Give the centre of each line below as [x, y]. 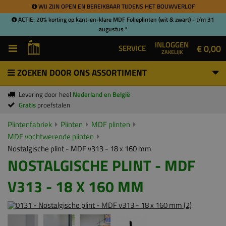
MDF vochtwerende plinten [51, 136]
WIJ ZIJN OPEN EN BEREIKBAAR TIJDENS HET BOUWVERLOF [116, 6]
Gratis [28, 105]
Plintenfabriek [30, 124]
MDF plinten [111, 124]
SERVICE [132, 48]
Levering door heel [46, 94]
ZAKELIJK [172, 52]
